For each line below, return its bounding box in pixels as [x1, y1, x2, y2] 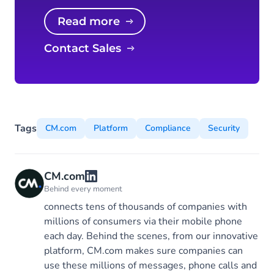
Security [208, 122, 240, 134]
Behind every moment [44, 183, 122, 194]
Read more [65, 15, 120, 28]
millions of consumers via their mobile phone [44, 215, 242, 228]
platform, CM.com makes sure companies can [44, 244, 243, 257]
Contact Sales [52, 42, 121, 55]
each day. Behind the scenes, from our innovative [44, 229, 258, 243]
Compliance [145, 122, 191, 134]
